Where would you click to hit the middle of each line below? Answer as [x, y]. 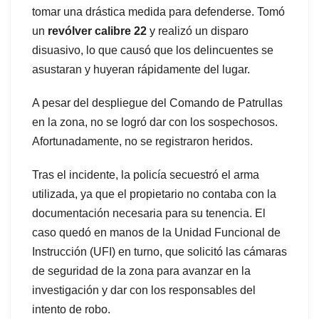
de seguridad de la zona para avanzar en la [141, 271]
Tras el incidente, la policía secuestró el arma [146, 174]
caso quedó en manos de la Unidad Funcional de [156, 232]
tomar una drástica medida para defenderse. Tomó [158, 11]
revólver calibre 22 [97, 31]
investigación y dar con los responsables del [144, 290]
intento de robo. [71, 309]
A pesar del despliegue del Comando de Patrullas [157, 103]
